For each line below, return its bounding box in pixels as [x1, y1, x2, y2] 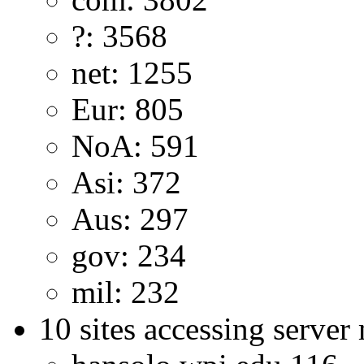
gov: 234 [71, 238, 186, 274]
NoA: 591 [71, 128, 199, 164]
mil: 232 [71, 275, 180, 310]
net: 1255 [71, 55, 193, 91]
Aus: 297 [71, 201, 188, 237]
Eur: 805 [71, 92, 184, 128]
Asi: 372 [71, 165, 181, 201]
